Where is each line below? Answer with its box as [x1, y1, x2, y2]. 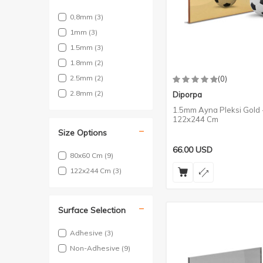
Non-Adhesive [70, 244, 122, 252]
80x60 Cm [70, 151, 104, 160]
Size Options [58, 127, 107, 138]
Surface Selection [58, 205, 126, 215]
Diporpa [173, 90, 202, 99]
